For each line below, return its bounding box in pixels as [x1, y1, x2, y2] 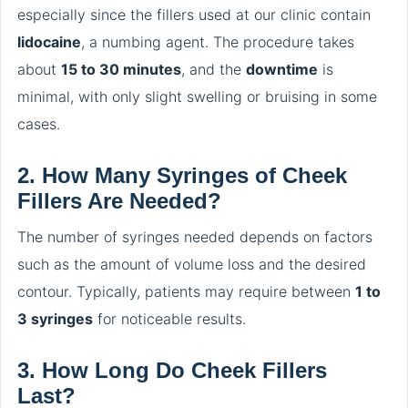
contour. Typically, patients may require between [17, 281, 355, 301]
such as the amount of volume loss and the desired [17, 254, 366, 273]
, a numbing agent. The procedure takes [81, 32, 354, 51]
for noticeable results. [93, 309, 246, 328]
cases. [17, 114, 60, 133]
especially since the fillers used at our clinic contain [17, 5, 371, 24]
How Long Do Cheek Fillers [42, 357, 327, 382]
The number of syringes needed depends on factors [17, 227, 372, 246]
